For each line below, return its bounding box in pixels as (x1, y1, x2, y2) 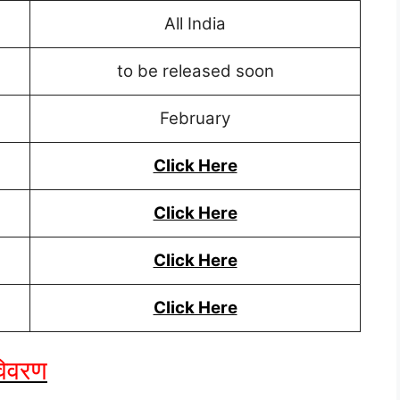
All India (164, 13, 226, 35)
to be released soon (116, 61, 274, 82)
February (160, 108, 230, 129)
